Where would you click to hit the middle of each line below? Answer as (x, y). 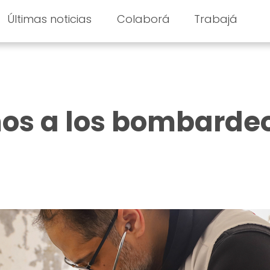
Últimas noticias (49, 19)
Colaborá (144, 19)
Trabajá (216, 19)
